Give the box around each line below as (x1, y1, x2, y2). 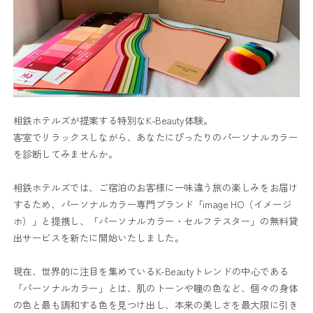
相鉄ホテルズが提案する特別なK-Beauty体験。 (13, 112, 213, 127)
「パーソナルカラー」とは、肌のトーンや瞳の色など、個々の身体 (13, 280, 298, 295)
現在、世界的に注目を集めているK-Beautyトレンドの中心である (13, 263, 289, 278)
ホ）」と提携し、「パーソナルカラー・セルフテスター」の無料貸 (13, 213, 298, 228)
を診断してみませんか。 (13, 146, 118, 161)
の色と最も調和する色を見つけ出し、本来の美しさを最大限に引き (13, 297, 298, 312)
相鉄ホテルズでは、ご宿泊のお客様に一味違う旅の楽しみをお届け (13, 180, 298, 194)
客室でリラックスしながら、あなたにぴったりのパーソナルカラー (13, 129, 298, 144)
